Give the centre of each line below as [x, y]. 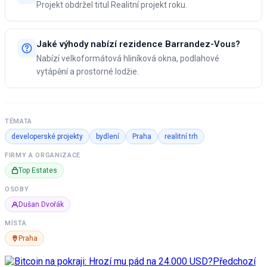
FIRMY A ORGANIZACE [43, 156]
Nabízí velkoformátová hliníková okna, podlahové [128, 59]
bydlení [108, 137]
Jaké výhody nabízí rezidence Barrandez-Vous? [138, 44]
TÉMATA [18, 122]
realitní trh [181, 137]
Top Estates [38, 171]
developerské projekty [47, 137]
